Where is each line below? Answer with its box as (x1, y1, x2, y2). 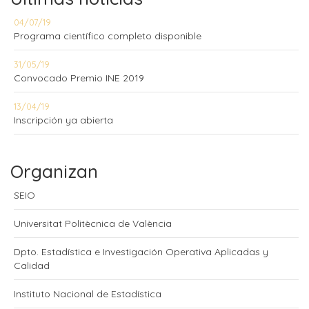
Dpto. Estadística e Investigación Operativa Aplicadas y (14, 246, 268, 258)
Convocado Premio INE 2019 (14, 72, 144, 84)
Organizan (10, 160, 98, 183)
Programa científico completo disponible (14, 30, 201, 42)
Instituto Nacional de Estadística (14, 288, 161, 300)
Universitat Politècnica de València (14, 217, 172, 230)
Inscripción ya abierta (14, 114, 113, 126)
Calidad (14, 259, 50, 272)
